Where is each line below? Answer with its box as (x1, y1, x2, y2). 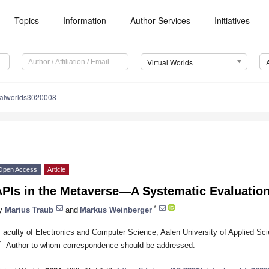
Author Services (130, 14, 191, 26)
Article (47, 166, 65, 174)
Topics (14, 14, 40, 26)
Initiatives (214, 14, 250, 26)
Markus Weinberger (80, 205, 152, 214)
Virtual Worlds (147, 57, 193, 68)
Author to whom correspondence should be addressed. (5, 240, 195, 250)
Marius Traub (5, 205, 53, 214)
